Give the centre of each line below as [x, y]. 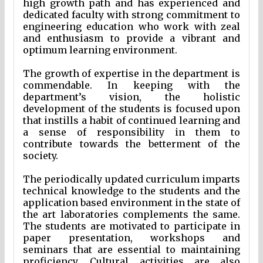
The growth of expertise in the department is [131, 74]
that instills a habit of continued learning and [131, 121]
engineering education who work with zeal [131, 27]
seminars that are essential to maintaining [131, 250]
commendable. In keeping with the [131, 85]
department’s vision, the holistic [131, 97]
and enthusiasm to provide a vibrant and [131, 38]
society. [41, 156]
